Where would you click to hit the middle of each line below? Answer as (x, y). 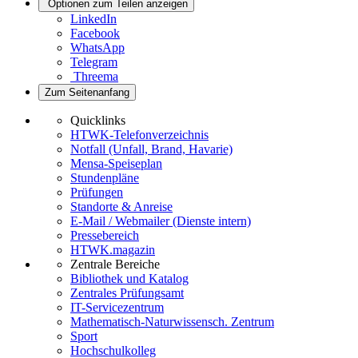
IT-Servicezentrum (117, 307)
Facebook (95, 33)
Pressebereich (105, 235)
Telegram (94, 62)
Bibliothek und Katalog (129, 278)
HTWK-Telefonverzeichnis (139, 134)
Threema (96, 76)
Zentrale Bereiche (115, 264)
